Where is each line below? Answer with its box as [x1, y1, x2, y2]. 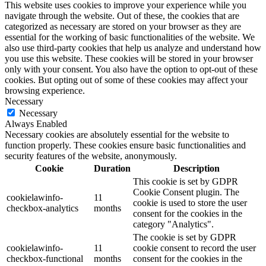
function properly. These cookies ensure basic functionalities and [5, 140, 246, 151]
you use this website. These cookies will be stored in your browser [5, 53, 253, 64]
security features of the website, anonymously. [5, 151, 177, 161]
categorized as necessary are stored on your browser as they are [5, 21, 241, 32]
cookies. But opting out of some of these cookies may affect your [5, 75, 248, 85]
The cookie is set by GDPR [133, 232, 236, 243]
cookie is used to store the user [133, 198, 247, 208]
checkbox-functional [7, 254, 83, 264]
